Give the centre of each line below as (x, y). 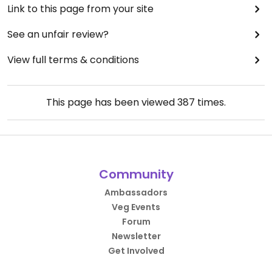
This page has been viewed (112, 102)
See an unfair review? (58, 34)
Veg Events (136, 207)
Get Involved (136, 251)
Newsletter (136, 236)
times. (210, 102)
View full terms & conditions (73, 60)
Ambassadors (136, 192)
